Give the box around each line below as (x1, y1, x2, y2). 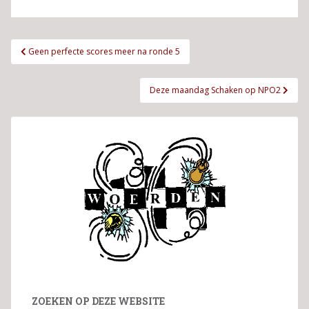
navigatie (10, 54, 89, 76)
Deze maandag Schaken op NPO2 (150, 84, 283, 96)
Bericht (10, 36, 71, 58)
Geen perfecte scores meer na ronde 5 (28, 46, 180, 57)
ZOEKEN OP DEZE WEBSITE (32, 295, 165, 308)
